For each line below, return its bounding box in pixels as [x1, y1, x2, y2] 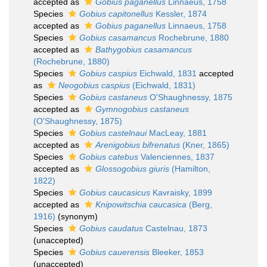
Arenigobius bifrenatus [95, 140, 180, 150]
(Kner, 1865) [180, 140, 229, 150]
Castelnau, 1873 [143, 223, 207, 233]
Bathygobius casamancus [95, 45, 192, 54]
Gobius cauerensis [79, 247, 150, 257]
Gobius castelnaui [79, 128, 147, 138]
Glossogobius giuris [95, 164, 169, 173]
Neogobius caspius [58, 80, 130, 90]
